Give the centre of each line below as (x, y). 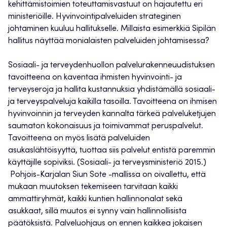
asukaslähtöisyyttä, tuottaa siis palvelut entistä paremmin (112, 151)
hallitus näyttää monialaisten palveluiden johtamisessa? (109, 41)
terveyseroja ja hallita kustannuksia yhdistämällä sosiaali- (112, 90)
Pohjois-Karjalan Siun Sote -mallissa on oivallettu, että (107, 175)
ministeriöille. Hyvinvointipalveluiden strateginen (94, 17)
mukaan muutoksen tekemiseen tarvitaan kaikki (93, 187)
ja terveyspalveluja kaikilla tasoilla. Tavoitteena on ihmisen (112, 102)
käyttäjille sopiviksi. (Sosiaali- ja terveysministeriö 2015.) (107, 163)
